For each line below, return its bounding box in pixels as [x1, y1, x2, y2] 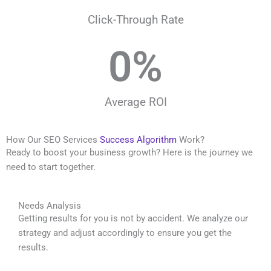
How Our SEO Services [6, 134, 100, 145]
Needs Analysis [18, 200, 81, 212]
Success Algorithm [100, 134, 177, 145]
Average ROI [104, 94, 167, 109]
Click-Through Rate [87, 12, 184, 27]
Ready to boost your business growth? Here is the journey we [6, 146, 253, 158]
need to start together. [6, 161, 96, 172]
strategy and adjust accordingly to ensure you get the [18, 227, 232, 239]
